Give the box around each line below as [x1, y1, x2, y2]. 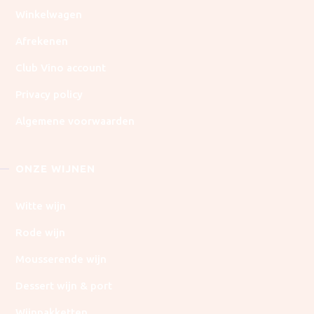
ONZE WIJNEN [15, 163, 100, 175]
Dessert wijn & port [15, 280, 113, 292]
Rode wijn [15, 226, 69, 239]
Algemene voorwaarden [15, 115, 135, 128]
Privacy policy [15, 88, 83, 101]
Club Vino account [15, 62, 107, 74]
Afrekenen [15, 35, 71, 48]
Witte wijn [15, 200, 69, 212]
